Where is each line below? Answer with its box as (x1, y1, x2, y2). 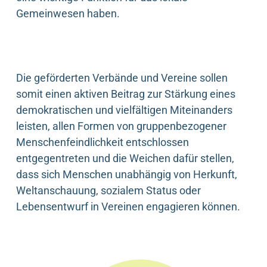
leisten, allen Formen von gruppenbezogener (16, 119, 226, 132)
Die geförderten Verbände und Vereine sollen (16, 71, 228, 84)
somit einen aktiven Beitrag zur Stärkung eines (16, 87, 235, 100)
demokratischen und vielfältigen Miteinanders (16, 103, 232, 116)
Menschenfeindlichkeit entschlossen (16, 135, 189, 148)
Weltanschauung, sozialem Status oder (16, 184, 201, 197)
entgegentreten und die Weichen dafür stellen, (16, 151, 234, 164)
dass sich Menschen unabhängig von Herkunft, (16, 167, 237, 181)
